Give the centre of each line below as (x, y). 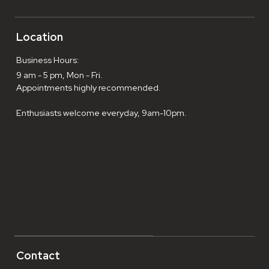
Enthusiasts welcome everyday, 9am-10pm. (102, 112)
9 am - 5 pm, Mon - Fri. (60, 74)
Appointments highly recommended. (89, 87)
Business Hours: (48, 59)
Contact (38, 256)
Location (40, 37)
